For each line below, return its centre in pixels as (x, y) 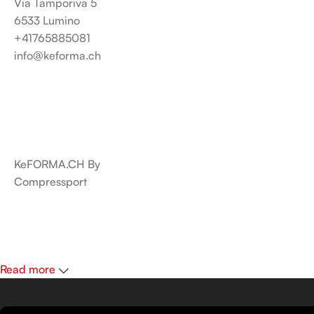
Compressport (50, 182)
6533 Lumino (47, 20)
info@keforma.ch (57, 55)
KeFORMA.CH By (57, 164)
